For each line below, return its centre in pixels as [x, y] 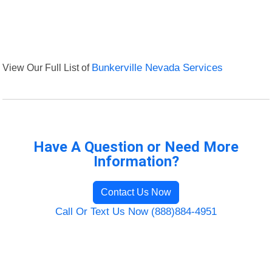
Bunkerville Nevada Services [158, 68]
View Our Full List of [47, 68]
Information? [136, 162]
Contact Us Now [136, 192]
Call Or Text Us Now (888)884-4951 [136, 212]
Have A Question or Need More [136, 147]
